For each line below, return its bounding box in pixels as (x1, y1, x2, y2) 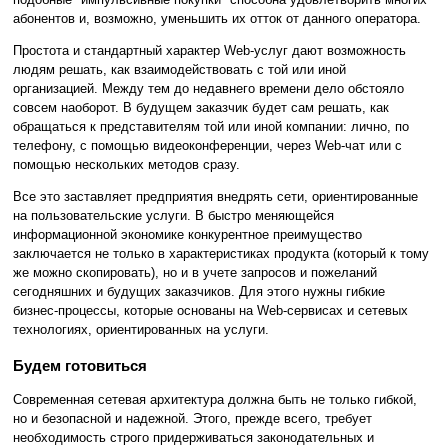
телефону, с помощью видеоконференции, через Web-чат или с (13, 138, 402, 154)
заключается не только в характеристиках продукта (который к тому (13, 246, 429, 262)
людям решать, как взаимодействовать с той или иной (13, 62, 346, 78)
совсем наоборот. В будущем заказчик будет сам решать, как (13, 100, 389, 116)
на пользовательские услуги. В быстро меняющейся (13, 208, 334, 224)
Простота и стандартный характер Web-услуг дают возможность (13, 43, 406, 59)
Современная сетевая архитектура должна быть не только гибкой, (13, 392, 417, 408)
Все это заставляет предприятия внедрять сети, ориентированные (13, 189, 418, 205)
